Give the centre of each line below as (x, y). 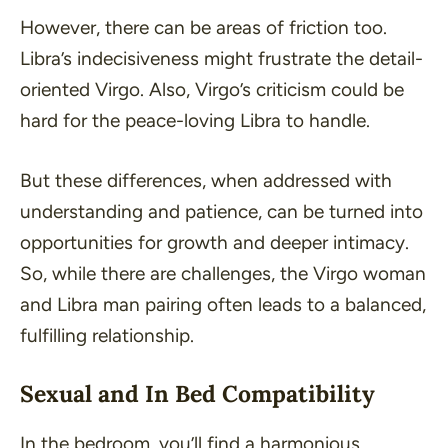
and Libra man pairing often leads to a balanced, (223, 304)
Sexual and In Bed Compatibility (197, 394)
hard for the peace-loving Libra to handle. (195, 121)
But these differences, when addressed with (206, 180)
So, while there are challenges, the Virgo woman (223, 273)
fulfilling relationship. (107, 335)
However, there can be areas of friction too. (203, 28)
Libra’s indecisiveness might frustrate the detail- (221, 59)
